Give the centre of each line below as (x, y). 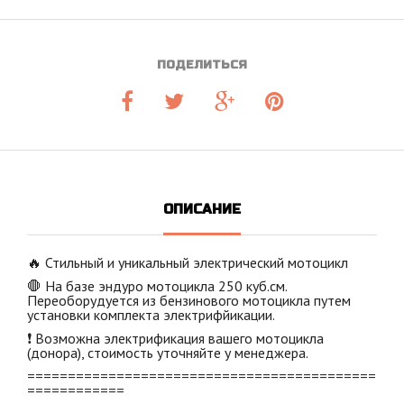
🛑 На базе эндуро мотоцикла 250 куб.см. (157, 285)
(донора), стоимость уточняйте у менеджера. (168, 352)
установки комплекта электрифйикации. (151, 314)
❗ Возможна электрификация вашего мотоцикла (175, 338)
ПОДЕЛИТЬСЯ (202, 64)
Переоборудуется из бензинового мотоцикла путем (189, 300)
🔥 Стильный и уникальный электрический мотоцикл (188, 262)
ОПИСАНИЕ (202, 209)
